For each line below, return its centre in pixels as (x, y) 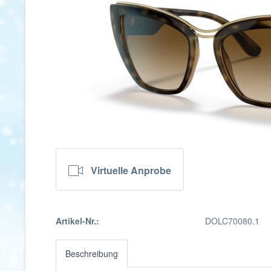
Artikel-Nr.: (77, 221)
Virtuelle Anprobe (131, 171)
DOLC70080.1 (233, 221)
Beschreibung (92, 253)
